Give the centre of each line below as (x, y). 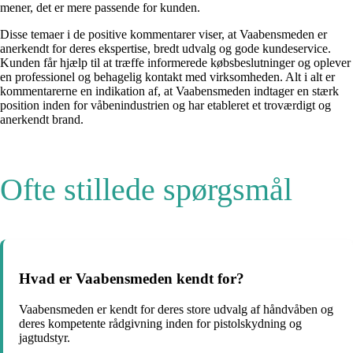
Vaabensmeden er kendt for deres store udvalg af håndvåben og (176, 309)
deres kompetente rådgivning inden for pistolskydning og (160, 323)
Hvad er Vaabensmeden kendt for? (132, 279)
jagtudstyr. (45, 337)
